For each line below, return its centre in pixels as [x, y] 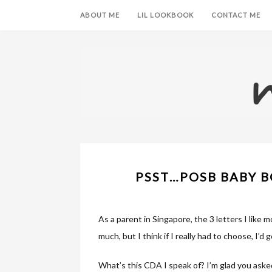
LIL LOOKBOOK [165, 15]
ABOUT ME [100, 15]
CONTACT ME [236, 15]
